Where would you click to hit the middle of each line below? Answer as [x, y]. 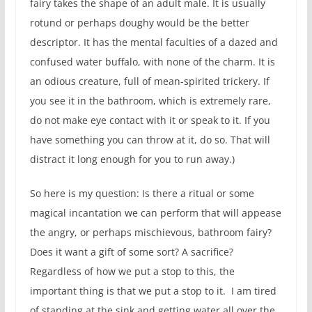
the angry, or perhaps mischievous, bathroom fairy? [150, 232]
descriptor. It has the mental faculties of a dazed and [154, 42]
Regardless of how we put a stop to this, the [132, 271]
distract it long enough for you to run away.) [132, 159]
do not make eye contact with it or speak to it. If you [150, 120]
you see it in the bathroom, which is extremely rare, [150, 100]
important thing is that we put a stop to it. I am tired [153, 290]
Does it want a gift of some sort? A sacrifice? [131, 251]
